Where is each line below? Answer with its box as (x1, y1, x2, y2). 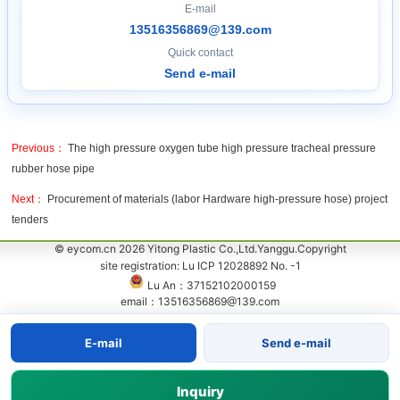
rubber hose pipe (12, 162, 95, 175)
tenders (12, 212, 48, 226)
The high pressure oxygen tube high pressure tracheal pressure (68, 141, 376, 154)
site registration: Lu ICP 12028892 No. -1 (99, 258, 301, 272)
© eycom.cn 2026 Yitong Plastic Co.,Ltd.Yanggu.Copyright (54, 241, 346, 255)
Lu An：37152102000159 (146, 278, 276, 292)
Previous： (12, 141, 65, 154)
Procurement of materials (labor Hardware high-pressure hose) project (47, 192, 387, 205)
